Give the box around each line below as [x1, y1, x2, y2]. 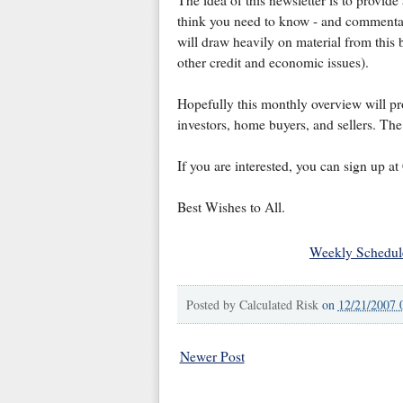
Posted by [185, 296, 239, 314]
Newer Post [179, 347, 245, 366]
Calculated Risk [238, 296, 318, 314]
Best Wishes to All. [176, 198, 285, 217]
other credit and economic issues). [176, 53, 369, 72]
